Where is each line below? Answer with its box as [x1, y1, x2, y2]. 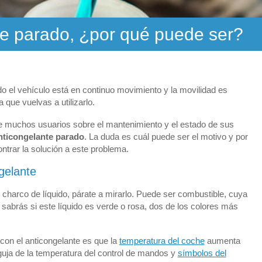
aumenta [204, 235, 240, 246]
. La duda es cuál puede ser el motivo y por [84, 132, 248, 142]
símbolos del [177, 247, 226, 258]
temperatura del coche [119, 235, 205, 246]
